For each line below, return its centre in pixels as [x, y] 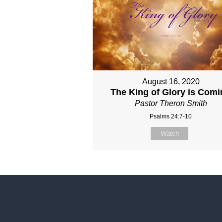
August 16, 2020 [171, 82]
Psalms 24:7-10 [171, 117]
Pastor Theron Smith [171, 104]
